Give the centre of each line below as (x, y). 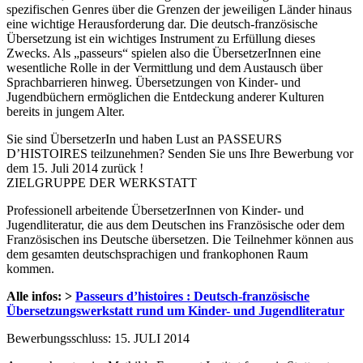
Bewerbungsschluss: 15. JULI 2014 (98, 338)
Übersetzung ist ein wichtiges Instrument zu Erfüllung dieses (161, 38)
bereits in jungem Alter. (66, 111)
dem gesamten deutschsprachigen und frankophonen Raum (157, 254)
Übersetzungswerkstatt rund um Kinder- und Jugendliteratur (175, 310)
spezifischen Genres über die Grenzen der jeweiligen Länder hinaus (179, 9)
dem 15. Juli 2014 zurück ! (75, 168)
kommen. (30, 268)
